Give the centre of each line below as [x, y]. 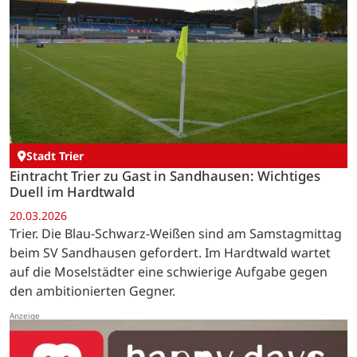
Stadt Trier [55, 156]
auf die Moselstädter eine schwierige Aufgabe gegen [169, 271]
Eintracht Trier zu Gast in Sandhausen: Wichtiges [165, 176]
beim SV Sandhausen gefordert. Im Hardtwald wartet [170, 252]
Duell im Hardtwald [72, 192]
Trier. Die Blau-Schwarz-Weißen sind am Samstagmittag [176, 233]
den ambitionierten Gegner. [92, 290]
